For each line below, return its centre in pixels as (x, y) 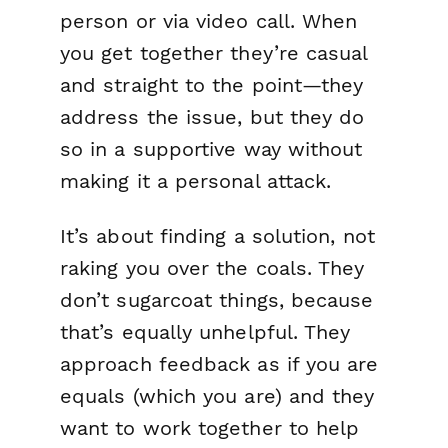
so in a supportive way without (211, 148)
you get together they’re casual (214, 52)
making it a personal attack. (196, 180)
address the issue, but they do (212, 116)
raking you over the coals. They (212, 268)
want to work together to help (210, 428)
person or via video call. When (209, 20)
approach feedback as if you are (219, 364)
